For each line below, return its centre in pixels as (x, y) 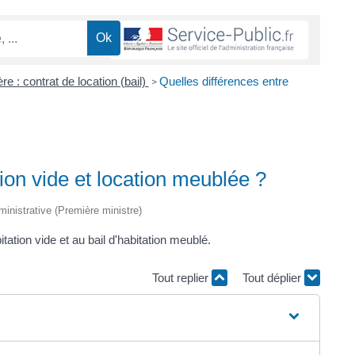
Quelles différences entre (223, 81)
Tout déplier (273, 277)
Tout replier (182, 277)
